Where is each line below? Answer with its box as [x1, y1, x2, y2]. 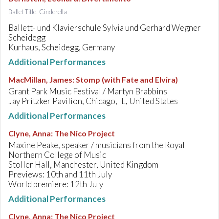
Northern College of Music [8, 150, 106, 160]
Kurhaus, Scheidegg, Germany [8, 42, 115, 52]
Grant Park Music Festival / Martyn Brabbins [8, 86, 167, 96]
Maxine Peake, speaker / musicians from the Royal [8, 140, 185, 150]
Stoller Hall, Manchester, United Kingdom [8, 159, 158, 170]
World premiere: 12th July [8, 179, 103, 189]
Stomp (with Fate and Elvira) [76, 75, 178, 84]
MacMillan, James [8, 75, 72, 84]
